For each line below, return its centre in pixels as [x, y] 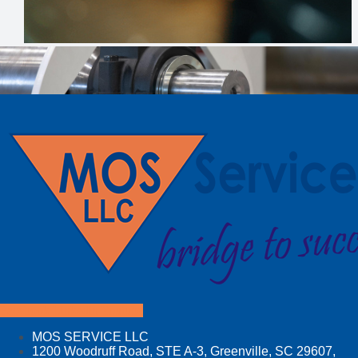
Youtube [122, 310]
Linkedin [76, 310]
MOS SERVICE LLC [90, 337]
